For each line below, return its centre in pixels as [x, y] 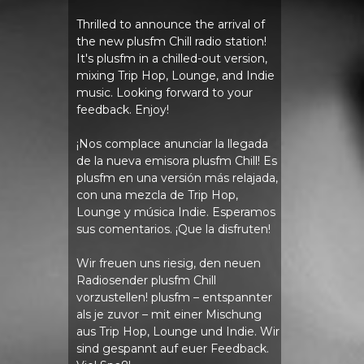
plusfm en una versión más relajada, [177, 178]
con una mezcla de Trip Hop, [157, 195]
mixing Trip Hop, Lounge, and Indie [175, 75]
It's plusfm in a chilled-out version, [171, 58]
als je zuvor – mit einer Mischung [169, 314]
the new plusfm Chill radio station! [171, 41]
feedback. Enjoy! [122, 109]
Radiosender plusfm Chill [146, 280]
